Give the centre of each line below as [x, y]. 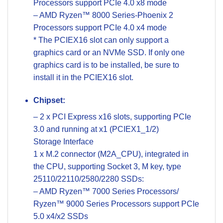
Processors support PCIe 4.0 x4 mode [100, 27]
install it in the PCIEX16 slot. [83, 77]
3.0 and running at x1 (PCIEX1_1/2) [96, 129]
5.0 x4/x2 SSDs [60, 216]
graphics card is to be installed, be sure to [106, 65]
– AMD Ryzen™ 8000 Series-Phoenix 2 [103, 15]
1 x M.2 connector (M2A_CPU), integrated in [111, 154]
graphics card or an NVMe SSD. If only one [109, 52]
